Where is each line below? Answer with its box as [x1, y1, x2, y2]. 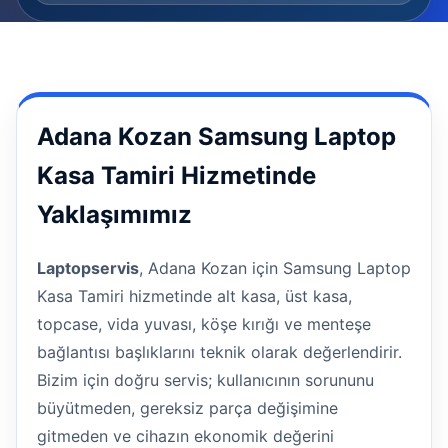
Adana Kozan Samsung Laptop [37, 122, 396, 151]
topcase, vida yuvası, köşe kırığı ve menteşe [37, 313, 371, 334]
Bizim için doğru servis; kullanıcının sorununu [37, 369, 374, 390]
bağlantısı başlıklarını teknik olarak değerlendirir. [37, 341, 402, 362]
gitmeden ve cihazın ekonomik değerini [37, 425, 334, 446]
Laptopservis [37, 257, 139, 278]
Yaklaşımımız [37, 200, 192, 229]
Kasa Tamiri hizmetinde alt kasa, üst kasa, [37, 285, 352, 306]
